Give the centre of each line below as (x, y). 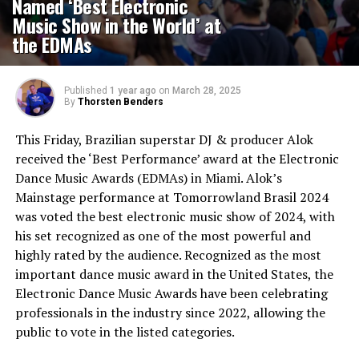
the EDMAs (52, 44)
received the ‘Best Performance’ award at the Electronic (177, 159)
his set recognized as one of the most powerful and (163, 236)
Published (85, 91)
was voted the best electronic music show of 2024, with (175, 216)
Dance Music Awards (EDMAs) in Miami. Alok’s (148, 178)
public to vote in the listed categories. (125, 332)
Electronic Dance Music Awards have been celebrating (171, 293)
